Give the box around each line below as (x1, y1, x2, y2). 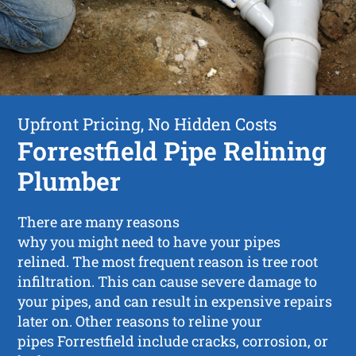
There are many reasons (17, 211, 180, 231)
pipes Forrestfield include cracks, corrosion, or (17, 331, 329, 350)
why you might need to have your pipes (17, 231, 281, 251)
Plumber (17, 163, 122, 198)
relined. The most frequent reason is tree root (17, 251, 319, 271)
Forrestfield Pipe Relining (17, 133, 327, 168)
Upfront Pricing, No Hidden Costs (17, 112, 277, 135)
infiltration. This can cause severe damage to (17, 271, 318, 291)
